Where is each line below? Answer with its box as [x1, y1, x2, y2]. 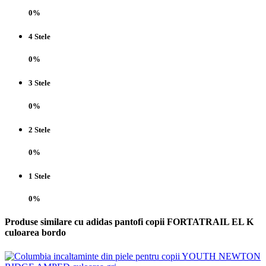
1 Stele [28, 172, 50, 181]
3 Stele [28, 78, 50, 88]
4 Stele [28, 32, 50, 42]
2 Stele [28, 125, 50, 134]
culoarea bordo [5, 227, 66, 238]
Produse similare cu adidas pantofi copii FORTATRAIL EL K [5, 217, 254, 227]
